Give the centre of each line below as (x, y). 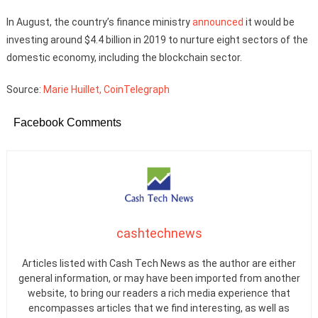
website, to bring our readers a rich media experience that (159, 294)
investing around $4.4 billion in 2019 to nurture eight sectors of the (157, 39)
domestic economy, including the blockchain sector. (124, 57)
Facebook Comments (67, 122)
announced (218, 22)
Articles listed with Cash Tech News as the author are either (159, 264)
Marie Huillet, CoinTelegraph (106, 89)
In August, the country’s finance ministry (99, 22)
